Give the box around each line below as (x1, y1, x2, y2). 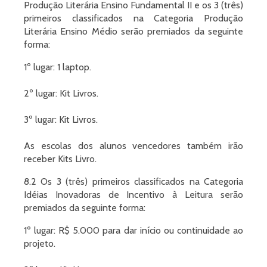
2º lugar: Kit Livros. (24, 88, 98, 99)
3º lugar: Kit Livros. (24, 114, 98, 125)
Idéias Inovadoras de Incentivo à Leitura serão (24, 189, 243, 200)
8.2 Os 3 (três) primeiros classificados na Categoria (24, 176, 243, 187)
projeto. (24, 238, 55, 249)
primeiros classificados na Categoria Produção (24, 13, 243, 24)
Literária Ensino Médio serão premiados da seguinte (24, 26, 243, 37)
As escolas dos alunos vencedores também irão (24, 140, 243, 151)
